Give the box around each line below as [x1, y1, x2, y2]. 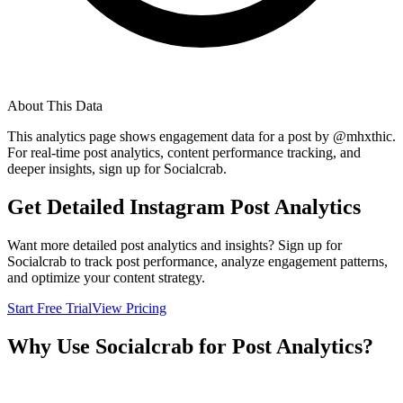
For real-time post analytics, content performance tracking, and [7, 144, 361, 160]
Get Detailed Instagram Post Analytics [7, 194, 361, 219]
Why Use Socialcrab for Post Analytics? [7, 334, 373, 358]
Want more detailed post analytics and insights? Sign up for [7, 237, 342, 253]
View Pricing [92, 300, 166, 316]
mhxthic [346, 128, 392, 144]
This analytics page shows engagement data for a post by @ [7, 128, 346, 144]
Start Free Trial [7, 300, 92, 316]
